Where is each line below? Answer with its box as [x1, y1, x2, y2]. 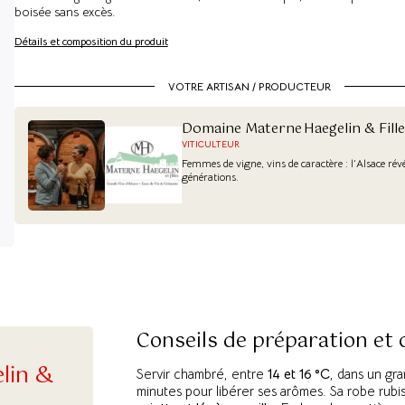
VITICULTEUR [181, 137, 240, 150]
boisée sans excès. [14, 3, 115, 20]
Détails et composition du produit [14, 33, 168, 48]
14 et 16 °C [268, 365, 330, 383]
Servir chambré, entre [137, 365, 268, 383]
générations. [181, 169, 239, 184]
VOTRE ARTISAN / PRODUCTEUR [168, 79, 332, 93]
